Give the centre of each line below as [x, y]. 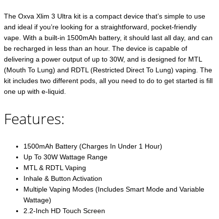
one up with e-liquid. [35, 92]
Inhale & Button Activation [63, 179]
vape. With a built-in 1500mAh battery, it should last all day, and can [108, 38]
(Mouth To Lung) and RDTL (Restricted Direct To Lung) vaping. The [108, 70]
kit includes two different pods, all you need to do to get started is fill [108, 81]
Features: [34, 119]
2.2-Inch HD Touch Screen [64, 211]
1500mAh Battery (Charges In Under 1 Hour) [93, 146]
